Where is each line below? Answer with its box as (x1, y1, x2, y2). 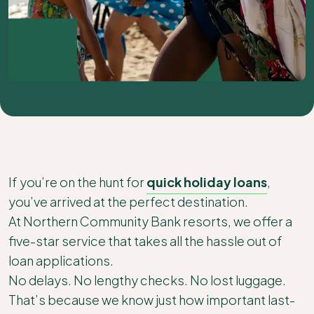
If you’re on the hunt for (8, 174, 146, 190)
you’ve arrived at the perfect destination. (8, 193, 248, 210)
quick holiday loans (146, 174, 267, 190)
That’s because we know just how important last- (8, 292, 295, 308)
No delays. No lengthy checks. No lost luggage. (8, 272, 286, 288)
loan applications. (8, 252, 114, 268)
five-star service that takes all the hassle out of (8, 233, 282, 249)
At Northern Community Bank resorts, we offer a (8, 213, 292, 229)
